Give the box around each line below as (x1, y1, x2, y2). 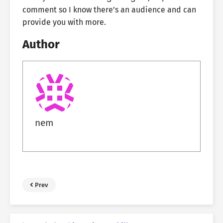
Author (22, 37, 60, 51)
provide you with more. (22, 17, 106, 27)
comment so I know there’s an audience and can (22, 5, 196, 14)
